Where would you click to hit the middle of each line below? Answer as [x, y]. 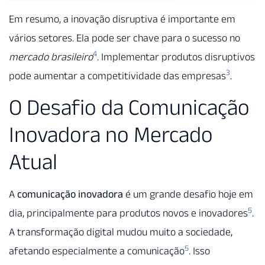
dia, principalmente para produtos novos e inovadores [128, 213]
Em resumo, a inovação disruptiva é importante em [122, 19]
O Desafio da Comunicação [129, 107]
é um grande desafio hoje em [188, 194]
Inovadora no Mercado [111, 135]
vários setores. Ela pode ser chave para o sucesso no [125, 38]
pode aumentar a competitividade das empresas [117, 75]
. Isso [199, 251]
